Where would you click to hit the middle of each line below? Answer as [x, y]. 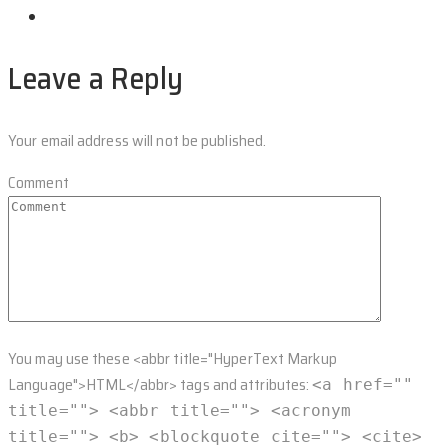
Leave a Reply [96, 78]
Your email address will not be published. [137, 140]
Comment [38, 182]
